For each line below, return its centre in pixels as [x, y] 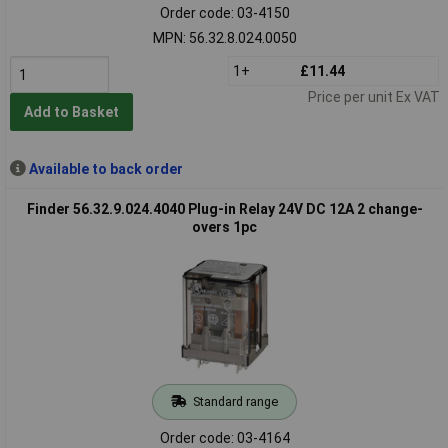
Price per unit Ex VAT [373, 96]
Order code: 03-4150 [224, 12]
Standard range [235, 401]
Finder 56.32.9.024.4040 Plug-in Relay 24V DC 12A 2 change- [224, 208]
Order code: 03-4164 [224, 437]
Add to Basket [71, 112]
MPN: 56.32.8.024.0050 [224, 37]
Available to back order [105, 168]
